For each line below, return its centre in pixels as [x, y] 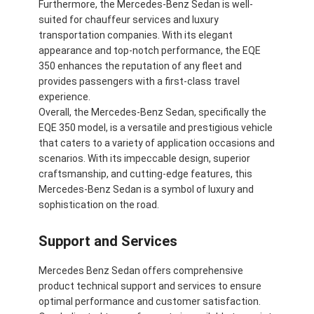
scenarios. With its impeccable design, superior [145, 158]
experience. [65, 96]
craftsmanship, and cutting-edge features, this [146, 173]
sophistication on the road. [99, 204]
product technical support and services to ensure [150, 286]
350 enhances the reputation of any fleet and [141, 66]
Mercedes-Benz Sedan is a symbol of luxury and [146, 189]
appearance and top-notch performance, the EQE [150, 50]
